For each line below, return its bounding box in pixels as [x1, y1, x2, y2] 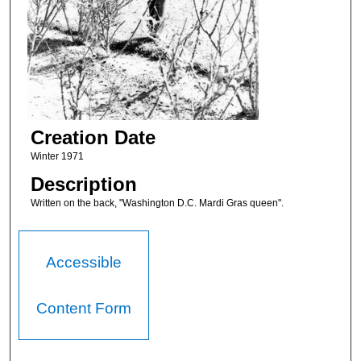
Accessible [46, 254, 122, 272]
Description [30, 173, 137, 196]
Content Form [36, 300, 132, 317]
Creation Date [30, 126, 156, 148]
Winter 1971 [30, 150, 84, 162]
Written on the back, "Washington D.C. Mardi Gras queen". [30, 197, 284, 210]
